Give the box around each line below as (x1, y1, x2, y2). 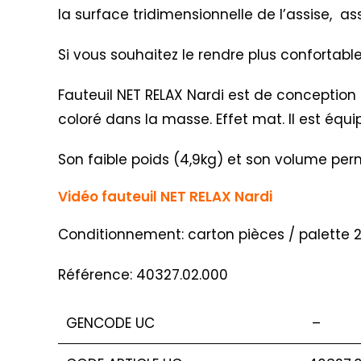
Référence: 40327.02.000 (58, 264, 228, 284)
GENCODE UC (66, 313, 155, 333)
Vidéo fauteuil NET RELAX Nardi (58, 186, 272, 206)
